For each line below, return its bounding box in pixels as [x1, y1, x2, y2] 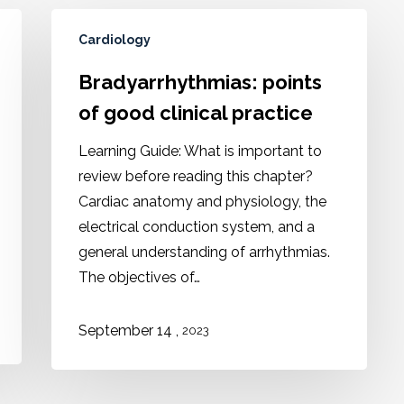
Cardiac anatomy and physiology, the [78, 193, 326, 210]
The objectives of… [78, 269, 200, 286]
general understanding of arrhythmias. [78, 243, 330, 261]
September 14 [78, 322, 176, 340]
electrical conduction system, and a [78, 218, 315, 235]
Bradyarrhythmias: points [78, 70, 322, 94]
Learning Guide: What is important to [78, 142, 322, 160]
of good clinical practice [78, 101, 313, 124]
